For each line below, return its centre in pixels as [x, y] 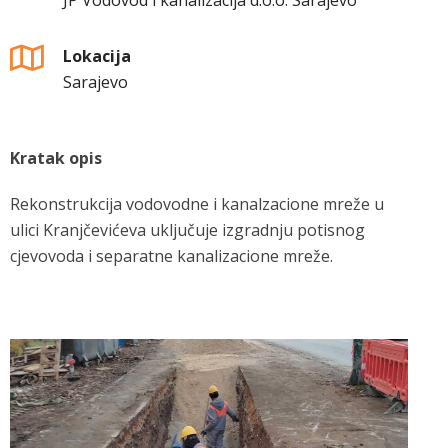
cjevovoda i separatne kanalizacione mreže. [171, 256]
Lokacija [96, 56]
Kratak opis [56, 158]
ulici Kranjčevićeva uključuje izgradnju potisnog [187, 230]
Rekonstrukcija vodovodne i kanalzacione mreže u [197, 204]
